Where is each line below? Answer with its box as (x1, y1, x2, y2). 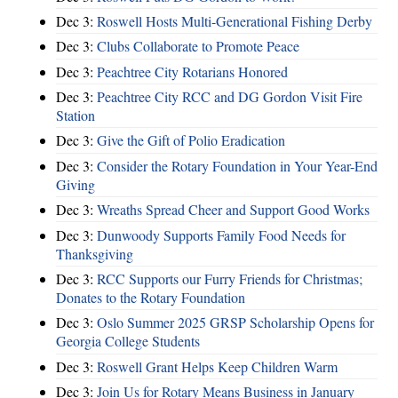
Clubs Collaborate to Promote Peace (97, 36, 299, 56)
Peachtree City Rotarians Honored (97, 61, 288, 81)
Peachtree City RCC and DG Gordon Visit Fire (97, 87, 362, 107)
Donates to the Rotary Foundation (56, 287, 245, 306)
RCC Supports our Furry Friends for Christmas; (97, 268, 362, 288)
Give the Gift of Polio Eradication (97, 131, 285, 150)
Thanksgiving (56, 243, 133, 263)
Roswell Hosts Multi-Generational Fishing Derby (97, 11, 372, 30)
